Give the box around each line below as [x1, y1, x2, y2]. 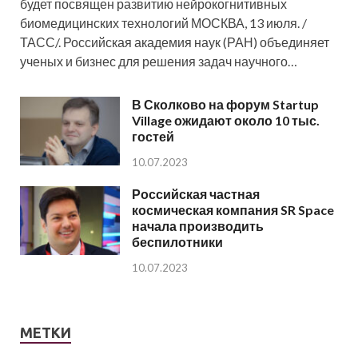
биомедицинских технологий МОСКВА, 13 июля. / [20, 14, 307, 30]
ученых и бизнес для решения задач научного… [20, 53, 297, 69]
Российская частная [132, 185, 260, 201]
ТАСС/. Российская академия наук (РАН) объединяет [20, 34, 329, 50]
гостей [132, 128, 174, 144]
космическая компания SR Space [132, 201, 334, 217]
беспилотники [132, 233, 223, 249]
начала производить [132, 217, 264, 233]
